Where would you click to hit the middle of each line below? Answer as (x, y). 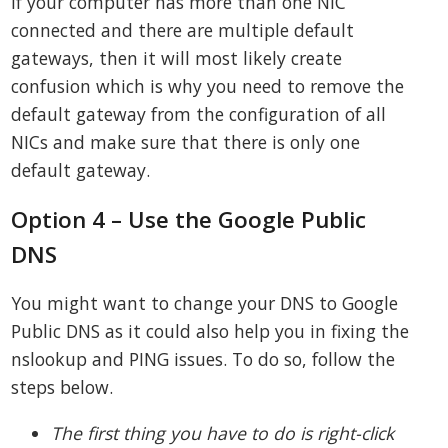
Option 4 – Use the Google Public (189, 219)
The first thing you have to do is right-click (223, 432)
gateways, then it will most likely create (177, 58)
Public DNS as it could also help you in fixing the (210, 331)
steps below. (62, 387)
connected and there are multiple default (183, 30)
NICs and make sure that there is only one (186, 142)
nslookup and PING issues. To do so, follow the (203, 359)
